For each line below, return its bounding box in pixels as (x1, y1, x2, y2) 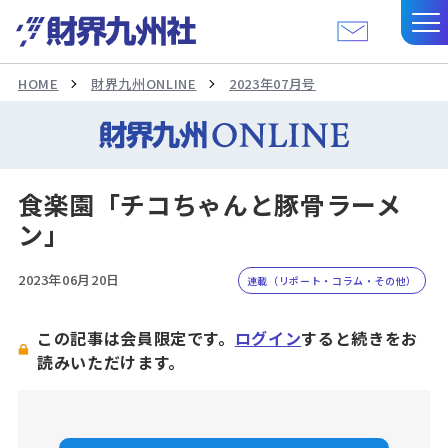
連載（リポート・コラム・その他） (246, 272, 418, 288)
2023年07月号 (229, 74, 316, 94)
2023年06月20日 (17, 269, 120, 289)
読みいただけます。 (37, 349, 185, 374)
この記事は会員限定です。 (37, 325, 235, 350)
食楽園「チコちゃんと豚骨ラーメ (17, 185, 402, 222)
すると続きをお (301, 325, 418, 350)
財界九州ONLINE (91, 74, 197, 94)
